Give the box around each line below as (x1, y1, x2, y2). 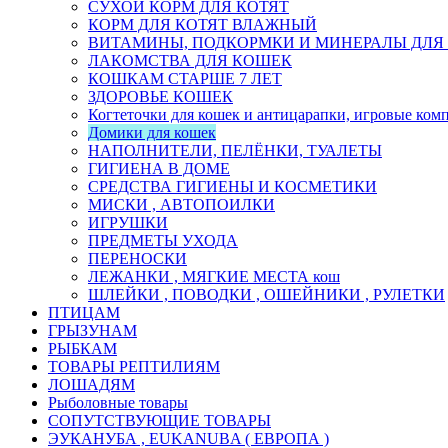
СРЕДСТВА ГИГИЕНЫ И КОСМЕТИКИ (88, 178, 377, 196)
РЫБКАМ (48, 340, 117, 358)
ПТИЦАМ (48, 304, 120, 322)
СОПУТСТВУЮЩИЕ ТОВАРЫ (48, 412, 271, 430)
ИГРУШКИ (88, 214, 168, 232)
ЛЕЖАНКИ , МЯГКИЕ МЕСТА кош (88, 268, 340, 286)
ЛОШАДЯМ (48, 376, 135, 394)
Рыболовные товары (48, 394, 188, 412)
